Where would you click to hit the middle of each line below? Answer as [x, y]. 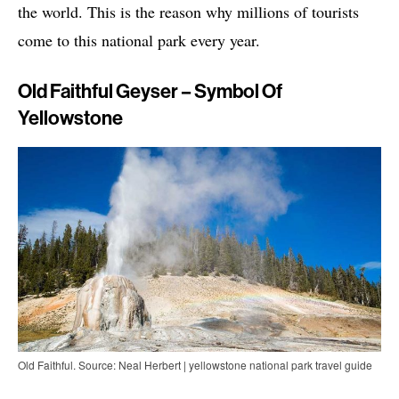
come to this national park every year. [139, 41]
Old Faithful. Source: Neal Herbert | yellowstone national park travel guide [195, 365]
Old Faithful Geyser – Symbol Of [150, 92]
